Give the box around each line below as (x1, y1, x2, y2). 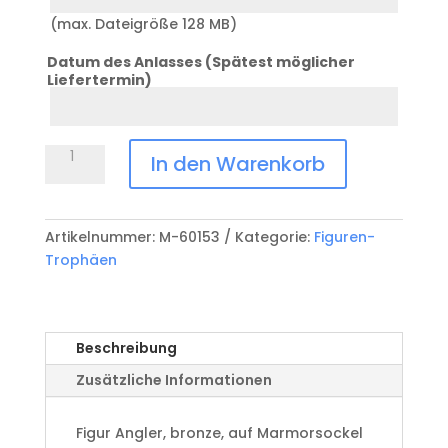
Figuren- (313, 227, 375, 248)
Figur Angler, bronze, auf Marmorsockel (75, 423, 363, 444)
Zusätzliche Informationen (75, 370, 272, 391)
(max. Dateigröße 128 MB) (49, 14, 237, 35)
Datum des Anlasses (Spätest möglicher (46, 52, 355, 73)
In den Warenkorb (150, 150, 325, 179)
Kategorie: (234, 227, 314, 248)
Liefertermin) (46, 70, 152, 91)
